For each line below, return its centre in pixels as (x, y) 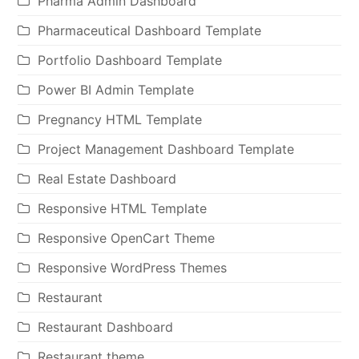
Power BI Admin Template (116, 89)
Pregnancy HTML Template (120, 119)
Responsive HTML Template (123, 208)
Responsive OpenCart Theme (127, 238)
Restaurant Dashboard (106, 327)
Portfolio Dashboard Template (130, 60)
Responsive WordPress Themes (133, 267)
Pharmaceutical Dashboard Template (150, 30)
